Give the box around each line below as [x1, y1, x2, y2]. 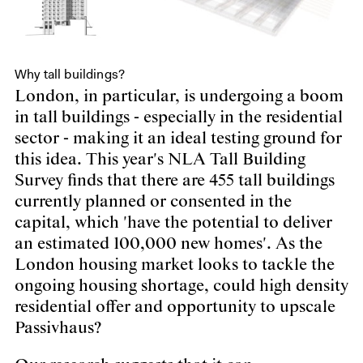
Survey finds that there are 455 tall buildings [15, 170, 335, 192]
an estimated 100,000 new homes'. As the [15, 233, 322, 255]
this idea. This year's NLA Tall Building [15, 149, 305, 171]
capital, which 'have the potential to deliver [15, 212, 332, 234]
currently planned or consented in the [15, 191, 292, 213]
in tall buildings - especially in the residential [15, 107, 343, 129]
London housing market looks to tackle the [15, 254, 335, 276]
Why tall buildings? [15, 66, 126, 83]
